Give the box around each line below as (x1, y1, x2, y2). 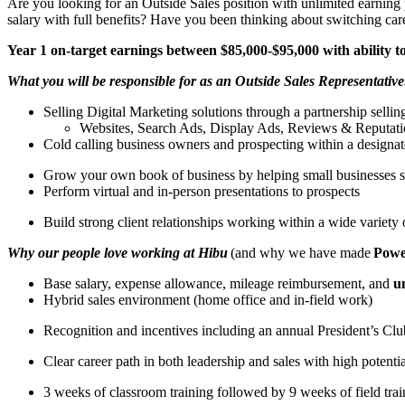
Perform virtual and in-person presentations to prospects (43, 183, 360, 199)
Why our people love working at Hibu (7, 244, 228, 260)
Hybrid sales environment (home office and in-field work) (43, 291, 372, 307)
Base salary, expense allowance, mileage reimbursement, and (43, 275, 393, 291)
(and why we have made (228, 244, 373, 260)
